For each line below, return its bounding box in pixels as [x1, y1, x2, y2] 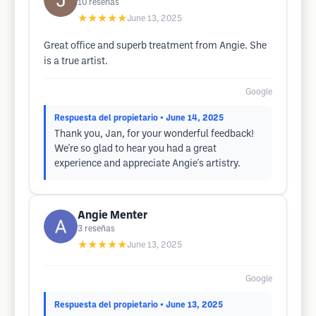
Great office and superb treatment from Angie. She [44, 42, 267, 51]
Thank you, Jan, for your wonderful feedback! [54, 130, 254, 139]
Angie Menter [78, 210, 147, 221]
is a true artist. [44, 57, 108, 66]
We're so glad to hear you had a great [54, 145, 217, 154]
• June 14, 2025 [160, 114, 224, 122]
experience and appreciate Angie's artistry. [54, 159, 241, 169]
